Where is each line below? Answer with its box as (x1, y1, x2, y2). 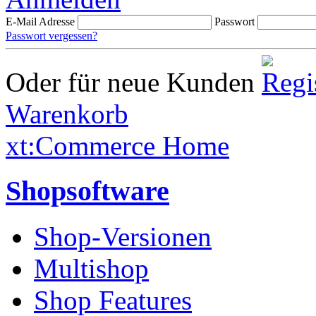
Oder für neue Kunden (6, 66, 255, 97)
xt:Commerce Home (6, 130, 229, 161)
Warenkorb (6, 98, 128, 129)
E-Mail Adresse (6, 15, 75, 28)
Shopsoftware (6, 175, 169, 207)
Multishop (34, 253, 149, 284)
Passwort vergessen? (6, 29, 97, 42)
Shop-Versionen (34, 221, 212, 253)
